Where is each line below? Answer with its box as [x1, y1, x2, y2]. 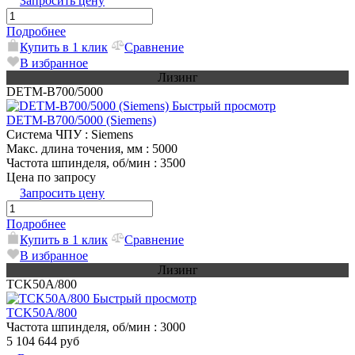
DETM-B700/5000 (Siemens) [6, 113, 156, 128]
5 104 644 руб [6, 334, 79, 349]
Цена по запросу [6, 170, 96, 185]
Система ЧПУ [6, 128, 82, 142]
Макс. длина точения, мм [6, 142, 143, 156]
